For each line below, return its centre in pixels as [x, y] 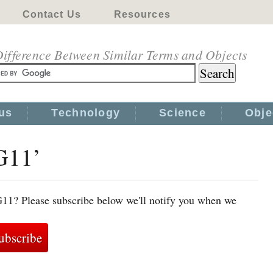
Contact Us [51, 14]
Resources [142, 14]
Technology [86, 113]
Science [183, 113]
